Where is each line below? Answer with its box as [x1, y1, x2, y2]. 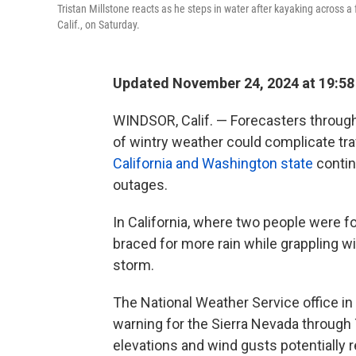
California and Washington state [113, 155, 313, 172]
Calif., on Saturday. [57, 18, 140, 31]
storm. [113, 257, 154, 273]
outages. [113, 176, 168, 193]
